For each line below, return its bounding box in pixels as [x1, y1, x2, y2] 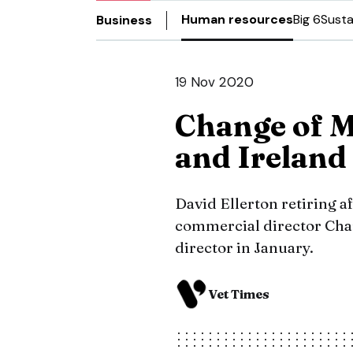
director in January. [175, 238, 314, 257]
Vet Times [208, 286, 269, 302]
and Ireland [175, 139, 347, 176]
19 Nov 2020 [175, 73, 254, 91]
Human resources [181, 11, 293, 28]
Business [96, 11, 152, 28]
